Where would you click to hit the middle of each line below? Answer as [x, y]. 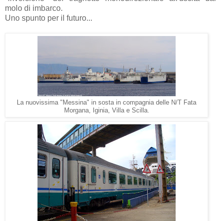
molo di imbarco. [34, 8]
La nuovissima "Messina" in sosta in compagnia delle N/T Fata [107, 102]
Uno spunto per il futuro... [49, 18]
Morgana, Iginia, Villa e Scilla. [107, 110]
